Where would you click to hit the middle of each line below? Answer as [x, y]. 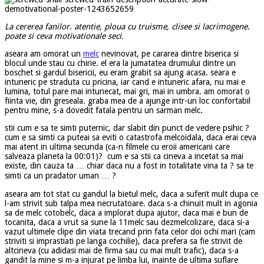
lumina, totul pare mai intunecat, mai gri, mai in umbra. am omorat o [127, 91]
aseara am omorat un [44, 53]
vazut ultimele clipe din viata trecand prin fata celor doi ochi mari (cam [130, 231]
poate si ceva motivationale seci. [64, 36]
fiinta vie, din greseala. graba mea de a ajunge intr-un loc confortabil [128, 100]
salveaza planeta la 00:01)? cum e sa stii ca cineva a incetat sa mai [124, 156]
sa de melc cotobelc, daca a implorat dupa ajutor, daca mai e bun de [126, 212]
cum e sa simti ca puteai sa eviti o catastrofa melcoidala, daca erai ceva [131, 137]
